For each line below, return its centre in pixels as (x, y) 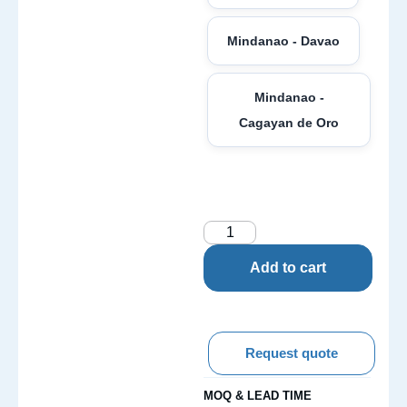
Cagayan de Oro (289, 123)
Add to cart (288, 267)
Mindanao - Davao (283, 41)
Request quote (292, 352)
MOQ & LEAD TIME (258, 395)
